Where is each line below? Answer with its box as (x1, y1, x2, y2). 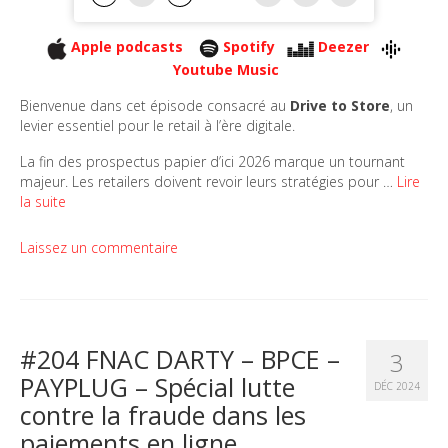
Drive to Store (290, 95, 390, 115)
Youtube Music (173, 59, 279, 79)
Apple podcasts (71, 37, 187, 57)
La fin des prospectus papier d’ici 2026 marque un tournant (20, 151, 405, 171)
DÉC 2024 (374, 378, 420, 393)
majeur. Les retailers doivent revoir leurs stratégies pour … (20, 171, 397, 191)
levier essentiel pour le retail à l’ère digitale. (20, 115, 295, 135)
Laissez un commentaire (20, 237, 178, 257)
